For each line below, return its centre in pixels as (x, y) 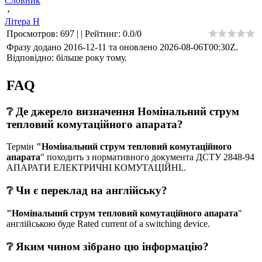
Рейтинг (101, 33)
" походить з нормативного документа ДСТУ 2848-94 (147, 157)
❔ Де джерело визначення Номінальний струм (123, 111)
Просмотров (31, 33)
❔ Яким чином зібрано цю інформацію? (108, 246)
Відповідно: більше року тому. (67, 57)
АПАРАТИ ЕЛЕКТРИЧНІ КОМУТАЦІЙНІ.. (96, 168)
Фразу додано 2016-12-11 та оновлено (83, 47)
